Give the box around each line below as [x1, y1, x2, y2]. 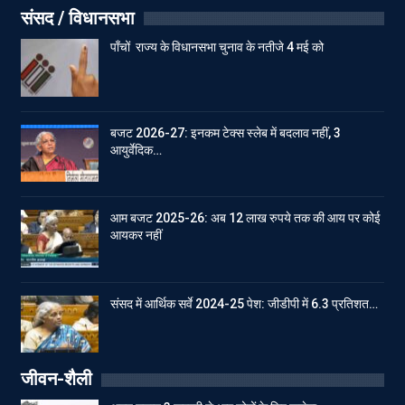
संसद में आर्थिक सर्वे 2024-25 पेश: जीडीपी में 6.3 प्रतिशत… [110, 296, 378, 311]
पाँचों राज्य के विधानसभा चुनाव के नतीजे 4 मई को [110, 39, 324, 54]
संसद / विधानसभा [21, 6, 135, 29]
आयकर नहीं [110, 228, 162, 243]
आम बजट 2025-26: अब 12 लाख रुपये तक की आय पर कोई [110, 211, 381, 226]
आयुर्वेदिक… [110, 142, 162, 157]
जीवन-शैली [21, 368, 92, 391]
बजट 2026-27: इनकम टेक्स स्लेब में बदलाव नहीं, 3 [110, 125, 341, 140]
